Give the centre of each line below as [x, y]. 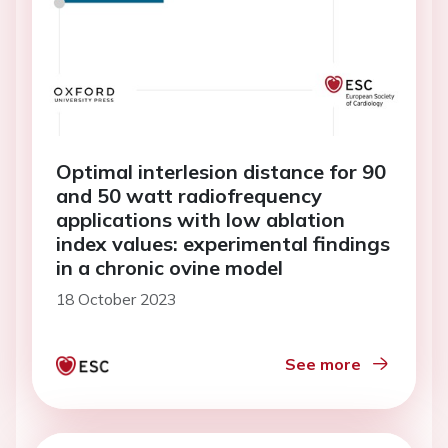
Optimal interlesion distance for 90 [221, 172]
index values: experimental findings [223, 244]
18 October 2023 [116, 299]
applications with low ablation [200, 220]
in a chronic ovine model [169, 268]
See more [323, 364]
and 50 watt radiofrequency [189, 196]
